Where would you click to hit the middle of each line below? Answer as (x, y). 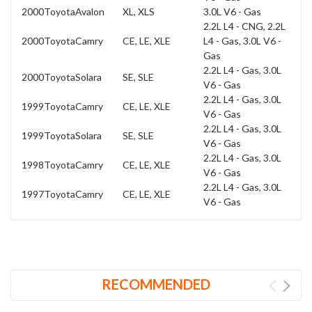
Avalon (90, 11)
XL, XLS (139, 11)
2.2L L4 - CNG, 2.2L (244, 26)
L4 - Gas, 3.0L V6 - (242, 40)
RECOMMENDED (156, 284)
